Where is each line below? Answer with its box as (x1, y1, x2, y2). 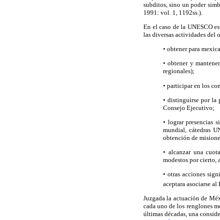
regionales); (163, 67, 194, 75)
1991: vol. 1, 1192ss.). (143, 8, 202, 16)
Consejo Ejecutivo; (163, 104, 215, 111)
